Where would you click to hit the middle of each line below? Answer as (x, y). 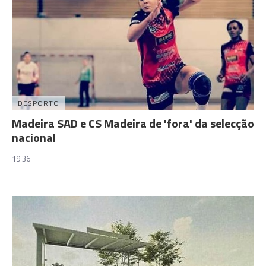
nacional (34, 137)
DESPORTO (39, 103)
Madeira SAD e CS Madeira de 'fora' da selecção (133, 123)
